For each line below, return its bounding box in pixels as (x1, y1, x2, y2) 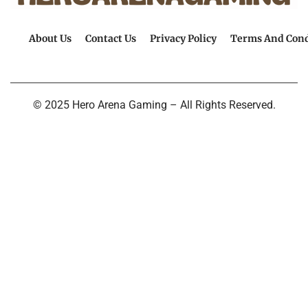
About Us (28, 32, 71, 45)
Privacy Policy (149, 32, 217, 45)
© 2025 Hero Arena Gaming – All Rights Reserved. (32, 98, 276, 111)
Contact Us (85, 32, 136, 45)
